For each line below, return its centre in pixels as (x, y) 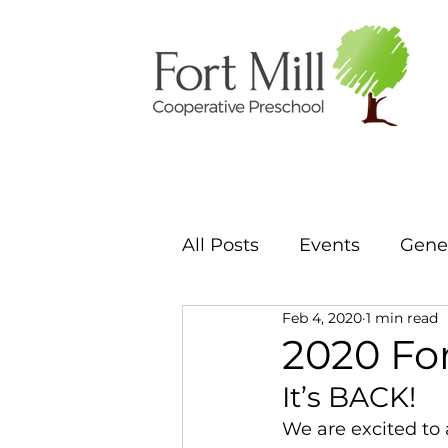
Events (329, 244)
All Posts (220, 244)
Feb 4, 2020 (322, 317)
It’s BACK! (352, 397)
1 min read (402, 317)
